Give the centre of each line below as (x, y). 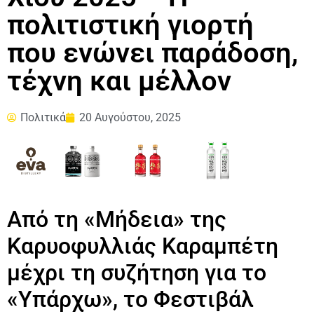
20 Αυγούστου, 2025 (130, 118)
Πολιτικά (43, 118)
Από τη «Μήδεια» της (117, 219)
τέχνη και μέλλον (119, 81)
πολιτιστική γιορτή (130, 25)
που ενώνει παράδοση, (152, 53)
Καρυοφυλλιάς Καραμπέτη (143, 246)
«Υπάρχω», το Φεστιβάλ (130, 299)
